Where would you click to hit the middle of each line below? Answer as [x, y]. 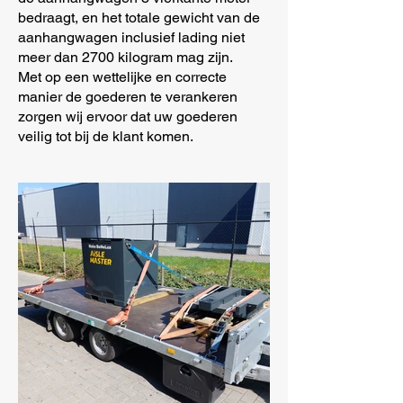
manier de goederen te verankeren [128, 97]
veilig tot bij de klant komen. [106, 136]
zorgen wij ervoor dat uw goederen [128, 116]
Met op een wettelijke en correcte [122, 77]
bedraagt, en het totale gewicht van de [139, 18]
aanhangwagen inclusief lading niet [131, 37]
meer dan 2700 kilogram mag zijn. [125, 57]
